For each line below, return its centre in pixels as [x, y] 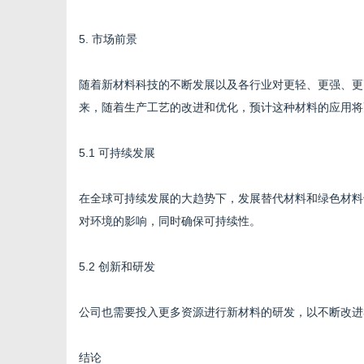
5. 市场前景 [108, 39]
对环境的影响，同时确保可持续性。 [170, 221]
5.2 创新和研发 [117, 266]
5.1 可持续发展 [117, 153]
